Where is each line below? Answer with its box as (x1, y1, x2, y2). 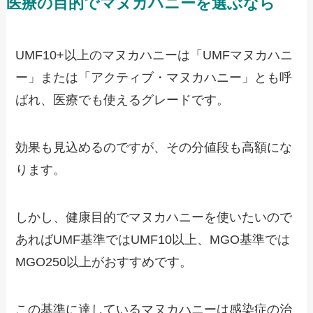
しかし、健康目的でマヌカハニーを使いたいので (15, 210, 293, 224)
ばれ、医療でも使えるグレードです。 (15, 93, 230, 108)
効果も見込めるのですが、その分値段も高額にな (15, 140, 293, 155)
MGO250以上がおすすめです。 (15, 254, 193, 269)
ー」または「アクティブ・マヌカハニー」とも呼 (15, 71, 293, 85)
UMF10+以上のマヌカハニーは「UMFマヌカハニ (15, 48, 293, 63)
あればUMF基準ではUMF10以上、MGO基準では (15, 232, 291, 247)
